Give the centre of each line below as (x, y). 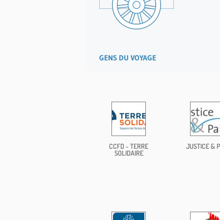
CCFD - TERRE (129, 146)
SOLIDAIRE (129, 153)
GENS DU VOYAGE (128, 57)
